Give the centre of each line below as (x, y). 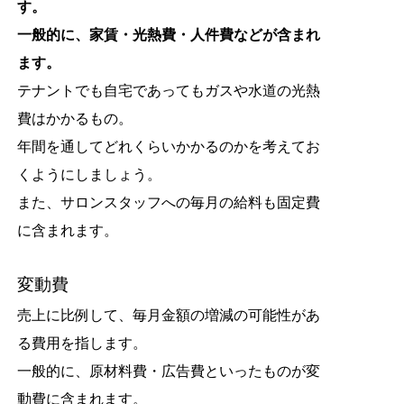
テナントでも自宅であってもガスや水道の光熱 (168, 90)
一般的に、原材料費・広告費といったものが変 (168, 370)
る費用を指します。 (82, 342)
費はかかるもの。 (74, 118)
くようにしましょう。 (89, 174)
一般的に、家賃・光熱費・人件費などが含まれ (168, 34)
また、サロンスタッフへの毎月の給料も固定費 (168, 202)
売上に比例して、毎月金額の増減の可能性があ (168, 314)
